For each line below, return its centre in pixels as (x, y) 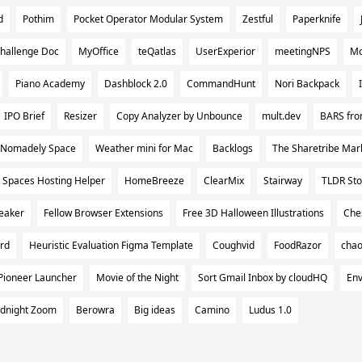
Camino (212, 309)
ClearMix (224, 180)
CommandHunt (221, 83)
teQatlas (157, 51)
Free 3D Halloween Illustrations (253, 213)
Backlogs (233, 148)
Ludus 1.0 (270, 309)
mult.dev (281, 116)
